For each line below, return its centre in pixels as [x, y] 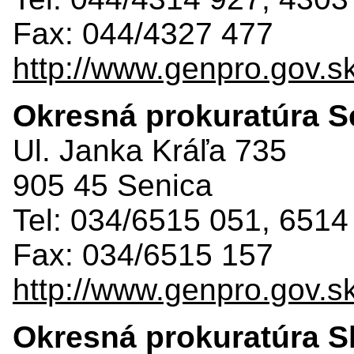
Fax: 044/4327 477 [143, 33]
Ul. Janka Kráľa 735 [150, 150]
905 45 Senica [113, 185]
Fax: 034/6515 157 [143, 254]
